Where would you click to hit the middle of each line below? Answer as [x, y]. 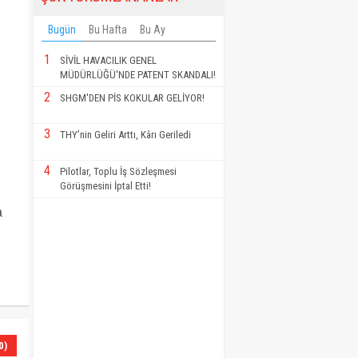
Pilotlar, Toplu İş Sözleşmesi [118, 172]
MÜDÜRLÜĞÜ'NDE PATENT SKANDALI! [138, 75]
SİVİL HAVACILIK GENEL [108, 61]
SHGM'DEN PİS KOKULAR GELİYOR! [132, 98]
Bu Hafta [108, 30]
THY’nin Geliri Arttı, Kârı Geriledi [125, 135]
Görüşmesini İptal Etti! [105, 186]
